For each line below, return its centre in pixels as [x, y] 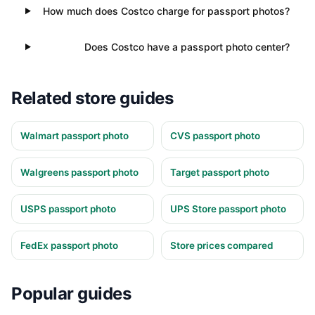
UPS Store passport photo [228, 209]
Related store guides [92, 98]
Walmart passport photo [75, 136]
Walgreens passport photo [79, 173]
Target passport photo [220, 173]
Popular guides [71, 294]
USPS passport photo [68, 209]
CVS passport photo [215, 136]
